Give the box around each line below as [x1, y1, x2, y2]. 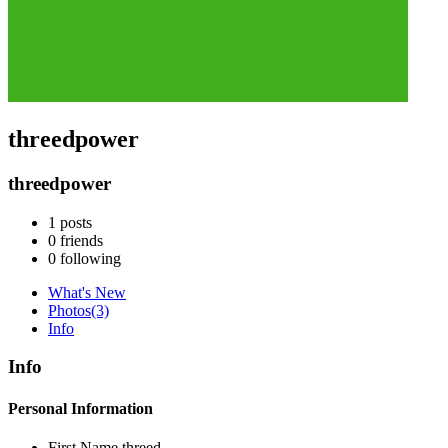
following [56, 249, 121, 267]
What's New [48, 283, 126, 301]
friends [56, 231, 103, 249]
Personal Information [8, 399, 153, 417]
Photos [48, 301, 91, 319]
